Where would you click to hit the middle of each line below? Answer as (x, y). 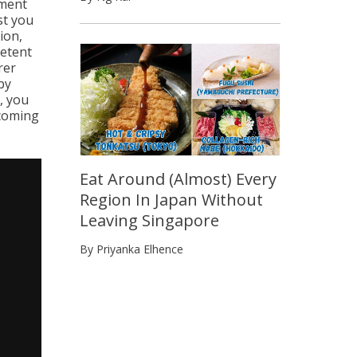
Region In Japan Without (171, 200)
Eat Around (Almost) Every (178, 179)
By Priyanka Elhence (131, 249)
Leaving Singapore (149, 221)
